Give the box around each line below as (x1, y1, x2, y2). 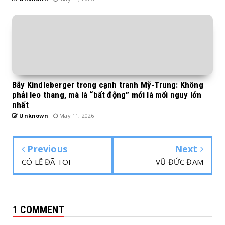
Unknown (18, 111, 48, 119)
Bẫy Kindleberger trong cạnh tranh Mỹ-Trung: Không (12, 80, 203, 90)
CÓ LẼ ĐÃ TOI (22, 157, 71, 167)
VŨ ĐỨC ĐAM (156, 157, 203, 167)
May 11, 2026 (58, 111, 94, 119)
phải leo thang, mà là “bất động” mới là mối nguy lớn (12, 90, 202, 100)
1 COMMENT (13, 204, 64, 216)
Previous (25, 143, 68, 155)
